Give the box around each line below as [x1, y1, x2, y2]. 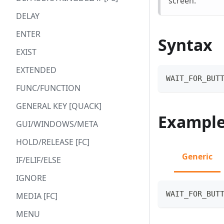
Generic [182, 151, 212, 162]
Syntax [158, 34, 212, 56]
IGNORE [16, 172, 46, 183]
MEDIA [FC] [16, 190, 57, 201]
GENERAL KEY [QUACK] [16, 100, 101, 111]
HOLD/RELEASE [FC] [16, 136, 89, 147]
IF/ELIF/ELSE [16, 154, 61, 165]
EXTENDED [16, 64, 56, 75]
